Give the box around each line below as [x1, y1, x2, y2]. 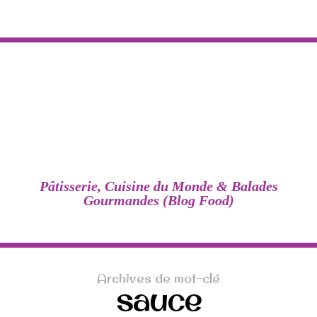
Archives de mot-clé [97, 270, 220, 287]
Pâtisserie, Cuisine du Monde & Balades [39, 178, 278, 195]
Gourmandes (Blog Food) [83, 192, 234, 209]
